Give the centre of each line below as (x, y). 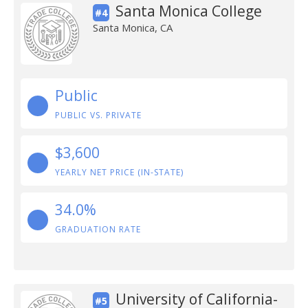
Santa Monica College (188, 11)
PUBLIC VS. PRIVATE (98, 115)
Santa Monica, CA (132, 27)
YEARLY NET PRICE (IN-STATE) (119, 172)
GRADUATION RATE (98, 229)
